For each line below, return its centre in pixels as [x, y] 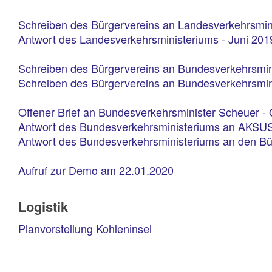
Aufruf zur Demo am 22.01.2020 [96, 170]
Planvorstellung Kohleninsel [85, 228]
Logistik [43, 206]
